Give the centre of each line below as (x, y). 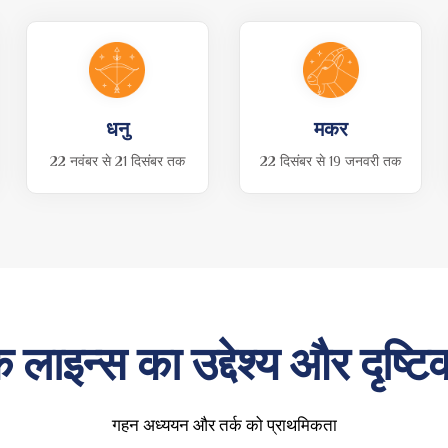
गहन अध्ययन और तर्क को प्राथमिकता (224, 425)
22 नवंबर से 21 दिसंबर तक (117, 160)
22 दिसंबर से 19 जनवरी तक (331, 160)
